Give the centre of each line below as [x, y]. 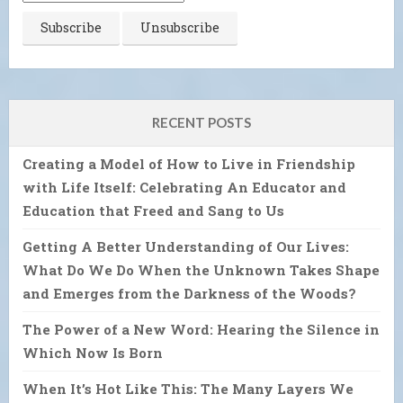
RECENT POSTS [201, 122]
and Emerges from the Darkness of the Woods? [189, 293]
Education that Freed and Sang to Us [153, 210]
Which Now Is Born [93, 352]
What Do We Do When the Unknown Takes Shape [201, 269]
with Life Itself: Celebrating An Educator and [184, 187]
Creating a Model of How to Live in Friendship [189, 163]
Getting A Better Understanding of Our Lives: [186, 246]
